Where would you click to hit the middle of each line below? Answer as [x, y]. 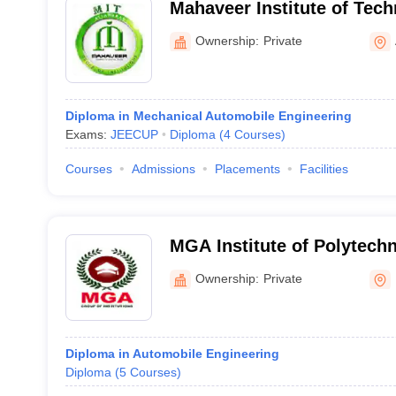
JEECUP [134, 134]
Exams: [88, 134]
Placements [247, 169]
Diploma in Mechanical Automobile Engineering [208, 116]
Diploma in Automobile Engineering [172, 354]
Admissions [163, 169]
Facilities [324, 169]
